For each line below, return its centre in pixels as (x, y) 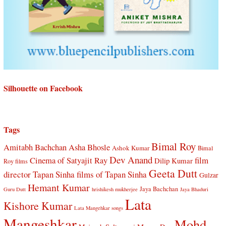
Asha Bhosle (89, 147)
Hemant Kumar (59, 188)
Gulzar (209, 175)
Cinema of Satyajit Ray (68, 160)
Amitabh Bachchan (35, 147)
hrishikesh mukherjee (115, 189)
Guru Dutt (14, 189)
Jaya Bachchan (159, 189)
